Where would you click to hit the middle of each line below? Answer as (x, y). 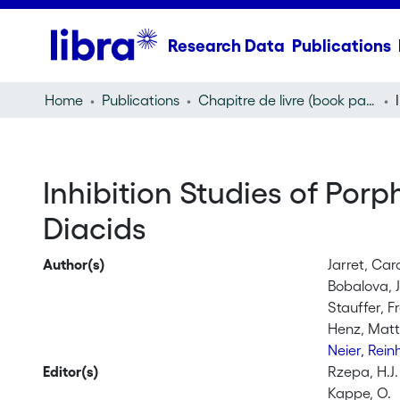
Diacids (94, 229)
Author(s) (74, 264)
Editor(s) (71, 371)
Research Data (226, 46)
